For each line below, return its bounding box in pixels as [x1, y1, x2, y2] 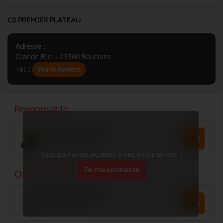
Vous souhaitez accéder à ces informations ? [40, 149, 183, 159]
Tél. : [15, 64, 32, 74]
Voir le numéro [37, 65, 81, 74]
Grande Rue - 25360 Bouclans [15, 52, 111, 62]
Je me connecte [83, 165, 140, 174]
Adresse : [15, 41, 45, 51]
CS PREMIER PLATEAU [7, 15, 81, 24]
